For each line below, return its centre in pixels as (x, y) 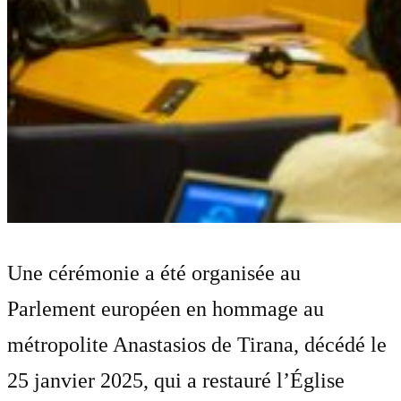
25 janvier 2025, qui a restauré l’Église (176, 380)
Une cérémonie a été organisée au (154, 273)
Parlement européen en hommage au (166, 308)
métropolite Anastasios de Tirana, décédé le (197, 344)
